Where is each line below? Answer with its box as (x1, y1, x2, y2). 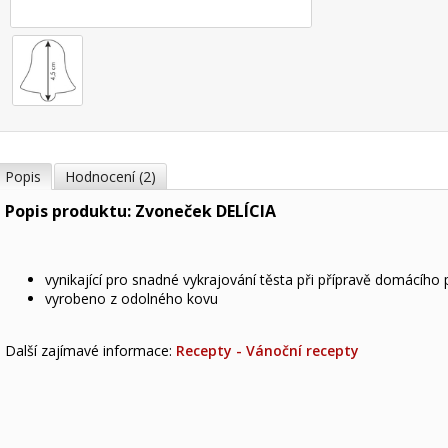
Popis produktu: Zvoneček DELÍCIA (5, 200, 276, 222)
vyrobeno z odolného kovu (45, 289, 218, 308)
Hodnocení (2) (65, 167, 156, 186)
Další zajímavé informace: (5, 341, 176, 360)
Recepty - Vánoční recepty (176, 341, 359, 360)
